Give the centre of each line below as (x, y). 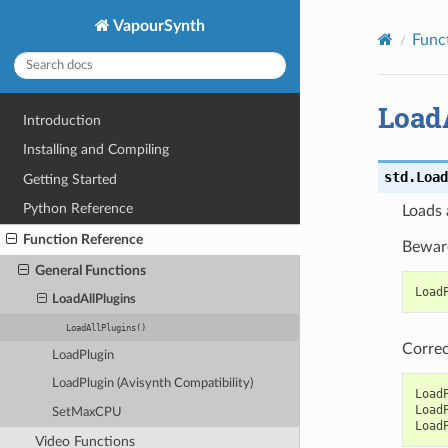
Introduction (62, 120)
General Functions (90, 270)
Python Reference (78, 209)
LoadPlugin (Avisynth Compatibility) (153, 384)
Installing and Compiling (96, 150)
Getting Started (70, 179)
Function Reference (83, 240)
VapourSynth (157, 25)
